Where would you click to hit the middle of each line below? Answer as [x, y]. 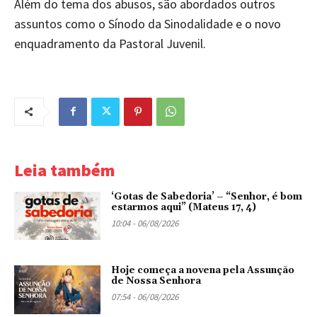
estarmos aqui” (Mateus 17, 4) [184, 207]
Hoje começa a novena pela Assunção [203, 271]
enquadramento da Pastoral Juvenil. [110, 43]
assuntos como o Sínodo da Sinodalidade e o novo [148, 23]
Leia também [65, 170]
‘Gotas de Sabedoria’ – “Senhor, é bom [207, 196]
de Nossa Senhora [156, 281]
